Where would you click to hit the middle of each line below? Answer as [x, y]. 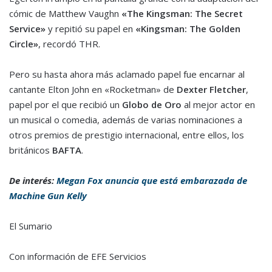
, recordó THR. [69, 44]
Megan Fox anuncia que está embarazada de [152, 181]
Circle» [24, 44]
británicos [31, 150]
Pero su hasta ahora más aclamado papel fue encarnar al [127, 74]
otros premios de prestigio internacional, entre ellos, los [127, 135]
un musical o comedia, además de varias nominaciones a [126, 120]
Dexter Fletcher [210, 90]
